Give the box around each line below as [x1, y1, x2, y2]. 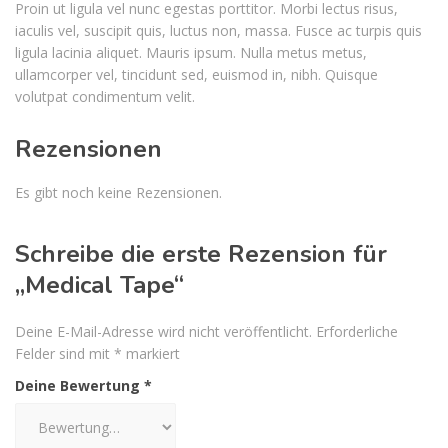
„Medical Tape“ [15, 269, 184, 301]
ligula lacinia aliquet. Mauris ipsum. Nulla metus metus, [15, 43, 367, 62]
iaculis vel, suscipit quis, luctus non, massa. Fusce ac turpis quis [15, 21, 422, 40]
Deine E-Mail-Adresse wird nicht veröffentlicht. [15, 322, 312, 341]
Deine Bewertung [15, 376, 144, 395]
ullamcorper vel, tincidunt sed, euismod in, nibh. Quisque [15, 65, 378, 84]
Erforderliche [316, 322, 398, 341]
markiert [122, 344, 180, 363]
